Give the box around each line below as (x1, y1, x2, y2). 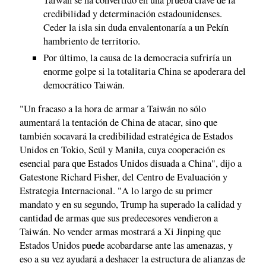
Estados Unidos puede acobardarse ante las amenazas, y (20, 238, 233, 252)
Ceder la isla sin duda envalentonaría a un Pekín (43, 21, 229, 34)
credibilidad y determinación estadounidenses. (43, 7, 222, 21)
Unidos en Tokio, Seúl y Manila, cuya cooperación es (20, 142, 225, 156)
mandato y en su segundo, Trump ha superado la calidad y (20, 197, 242, 211)
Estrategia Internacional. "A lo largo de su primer (20, 183, 213, 197)
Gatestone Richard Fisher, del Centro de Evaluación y (20, 170, 227, 183)
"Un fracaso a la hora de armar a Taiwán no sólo (20, 102, 206, 115)
